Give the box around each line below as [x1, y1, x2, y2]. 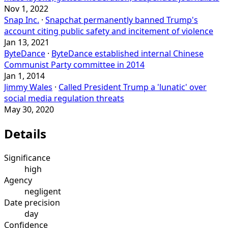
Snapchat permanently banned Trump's [45, 14, 198, 26]
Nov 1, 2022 [4, 3, 48, 15]
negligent [24, 186, 61, 197]
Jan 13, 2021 [4, 37, 49, 48]
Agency [4, 175, 32, 186]
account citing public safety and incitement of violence [4, 25, 213, 37]
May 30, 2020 [4, 104, 54, 116]
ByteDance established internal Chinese [51, 48, 204, 60]
